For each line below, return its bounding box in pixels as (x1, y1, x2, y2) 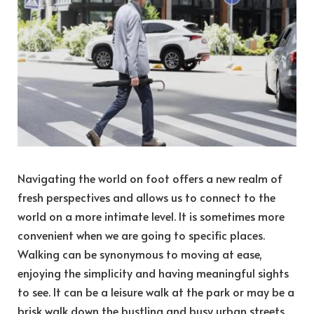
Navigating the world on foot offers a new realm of (18, 170, 282, 186)
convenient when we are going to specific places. (18, 227, 265, 243)
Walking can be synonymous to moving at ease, (18, 246, 262, 262)
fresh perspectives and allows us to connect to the (18, 189, 275, 205)
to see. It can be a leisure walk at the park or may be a (18, 284, 294, 300)
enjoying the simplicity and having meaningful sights (18, 265, 289, 281)
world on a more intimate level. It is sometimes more (18, 208, 285, 224)
